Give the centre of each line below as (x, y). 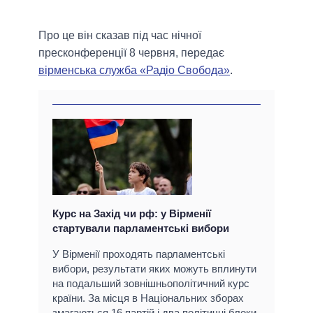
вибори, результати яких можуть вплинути (154, 269)
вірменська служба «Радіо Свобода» (134, 71)
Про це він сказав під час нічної (120, 36)
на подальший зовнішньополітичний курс (151, 284)
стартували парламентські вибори (141, 228)
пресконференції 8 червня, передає (131, 53)
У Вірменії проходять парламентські (139, 254)
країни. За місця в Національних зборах (148, 298)
